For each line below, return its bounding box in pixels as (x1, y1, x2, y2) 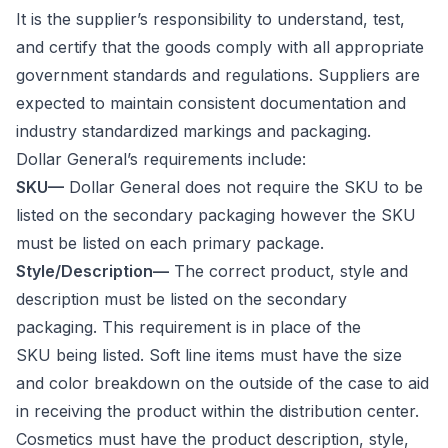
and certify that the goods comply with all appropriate (16, 36, 424, 57)
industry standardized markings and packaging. (16, 120, 381, 141)
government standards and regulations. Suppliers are (16, 64, 420, 85)
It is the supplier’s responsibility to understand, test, (16, 8, 405, 29)
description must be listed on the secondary (16, 288, 347, 309)
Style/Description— (16, 260, 169, 281)
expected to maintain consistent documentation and (16, 92, 406, 113)
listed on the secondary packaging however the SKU (16, 204, 416, 225)
